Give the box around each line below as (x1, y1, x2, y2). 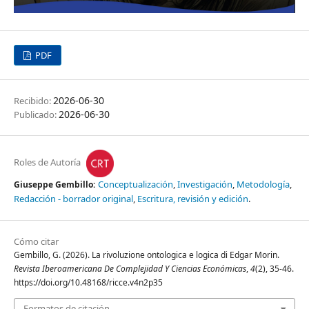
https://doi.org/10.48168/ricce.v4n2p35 (14, 276, 163, 288)
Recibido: (14, 94, 53, 107)
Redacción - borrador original (14, 192, 133, 205)
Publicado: (14, 108, 59, 121)
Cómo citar (14, 235, 59, 248)
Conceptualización (98, 177, 173, 190)
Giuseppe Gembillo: (14, 178, 95, 190)
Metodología (237, 177, 290, 190)
